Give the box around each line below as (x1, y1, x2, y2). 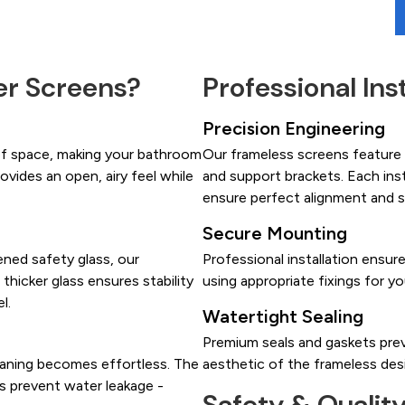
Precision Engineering (202, 118, 385, 140)
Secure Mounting (202, 222, 347, 245)
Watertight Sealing (202, 306, 363, 328)
